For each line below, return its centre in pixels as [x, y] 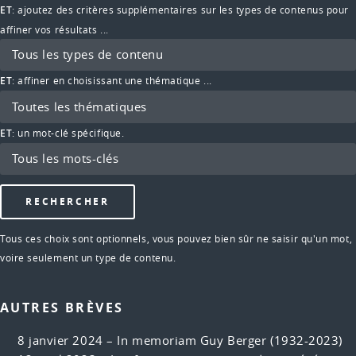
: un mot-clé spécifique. [68, 132]
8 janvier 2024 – [67, 340]
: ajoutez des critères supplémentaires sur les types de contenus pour [181, 10]
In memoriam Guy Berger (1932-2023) [230, 340]
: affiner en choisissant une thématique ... [112, 81]
